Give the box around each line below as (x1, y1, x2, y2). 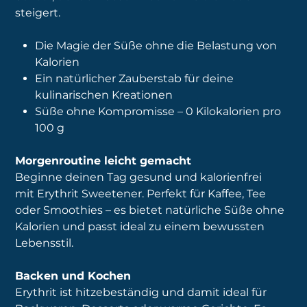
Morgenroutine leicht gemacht (15, 154, 192, 168)
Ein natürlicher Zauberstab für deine (35, 72, 234, 86)
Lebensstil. (15, 236, 74, 250)
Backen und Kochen (15, 269, 132, 283)
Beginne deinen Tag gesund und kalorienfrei (15, 171, 262, 184)
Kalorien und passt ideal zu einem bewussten (15, 220, 265, 234)
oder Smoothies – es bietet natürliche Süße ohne (15, 204, 285, 217)
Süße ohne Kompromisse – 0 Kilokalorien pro (35, 105, 282, 119)
